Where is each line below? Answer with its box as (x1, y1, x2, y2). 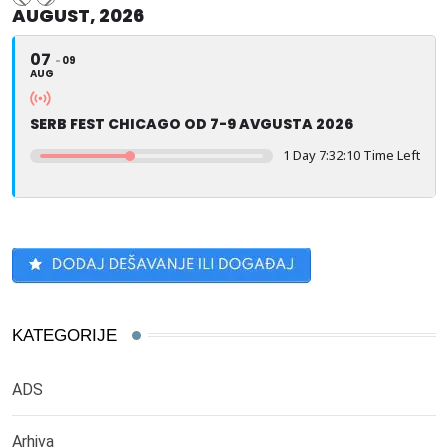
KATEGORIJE (12, 325, 117, 345)
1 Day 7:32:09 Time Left (283, 145, 420, 164)
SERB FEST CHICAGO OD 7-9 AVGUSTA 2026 (30, 113, 353, 134)
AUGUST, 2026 (12, 2, 144, 28)
